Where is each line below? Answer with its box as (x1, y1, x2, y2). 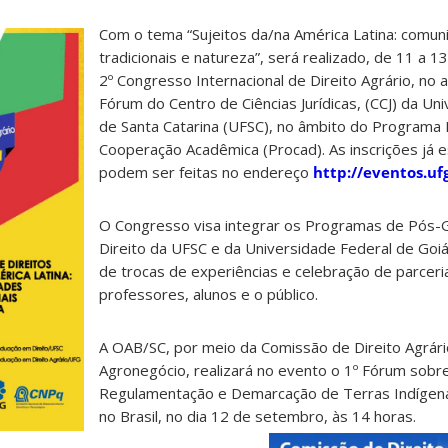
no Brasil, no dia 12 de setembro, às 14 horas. (99, 406, 416, 427)
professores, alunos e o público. (99, 284, 318, 305)
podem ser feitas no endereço (99, 162, 313, 183)
